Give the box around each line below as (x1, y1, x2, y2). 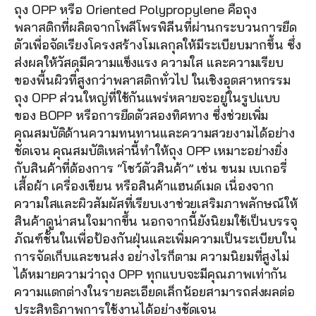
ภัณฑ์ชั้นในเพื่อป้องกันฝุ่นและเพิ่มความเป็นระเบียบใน (14, 230, 297, 247)
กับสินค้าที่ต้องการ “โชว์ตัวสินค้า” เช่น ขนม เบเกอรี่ (14, 159, 287, 176)
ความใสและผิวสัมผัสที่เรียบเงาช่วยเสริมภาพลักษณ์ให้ (14, 195, 298, 212)
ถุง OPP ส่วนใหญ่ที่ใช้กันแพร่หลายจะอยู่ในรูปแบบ (14, 89, 281, 106)
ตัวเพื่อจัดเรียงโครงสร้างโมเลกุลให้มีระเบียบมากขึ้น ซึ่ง (14, 36, 301, 53)
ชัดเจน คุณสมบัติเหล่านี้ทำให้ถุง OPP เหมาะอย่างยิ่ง (14, 142, 288, 159)
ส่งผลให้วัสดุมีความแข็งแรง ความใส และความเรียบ (14, 54, 284, 71)
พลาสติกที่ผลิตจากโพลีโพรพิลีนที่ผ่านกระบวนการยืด (14, 18, 298, 35)
